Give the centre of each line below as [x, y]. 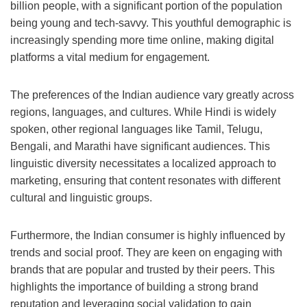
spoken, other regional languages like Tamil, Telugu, [136, 130]
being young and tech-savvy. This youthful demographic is [151, 23]
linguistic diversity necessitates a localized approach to [143, 164]
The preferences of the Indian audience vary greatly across [152, 95]
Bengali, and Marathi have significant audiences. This [140, 147]
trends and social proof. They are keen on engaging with [146, 253]
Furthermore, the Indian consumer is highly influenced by [148, 236]
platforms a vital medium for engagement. [110, 58]
